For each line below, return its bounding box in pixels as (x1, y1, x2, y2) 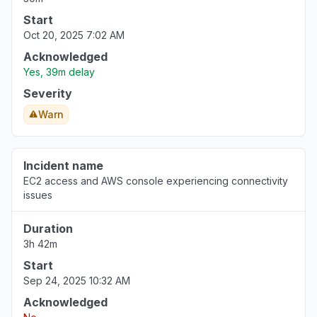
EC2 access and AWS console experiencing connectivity (23, 175, 288, 187)
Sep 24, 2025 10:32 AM (23, 275, 130, 287)
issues (23, 189, 52, 201)
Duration (23, 221, 73, 236)
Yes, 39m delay (23, 66, 95, 78)
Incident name (23, 158, 103, 173)
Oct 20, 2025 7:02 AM (23, 29, 125, 41)
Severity (23, 86, 72, 100)
